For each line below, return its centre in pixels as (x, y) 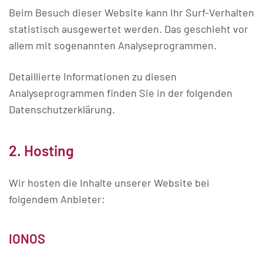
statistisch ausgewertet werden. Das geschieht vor (129, 29)
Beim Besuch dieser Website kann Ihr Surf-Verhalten (131, 12)
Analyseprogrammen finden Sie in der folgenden (121, 93)
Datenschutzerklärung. (62, 109)
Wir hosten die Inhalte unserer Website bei (109, 183)
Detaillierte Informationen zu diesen (93, 76)
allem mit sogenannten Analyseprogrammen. (113, 45)
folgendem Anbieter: (57, 199)
